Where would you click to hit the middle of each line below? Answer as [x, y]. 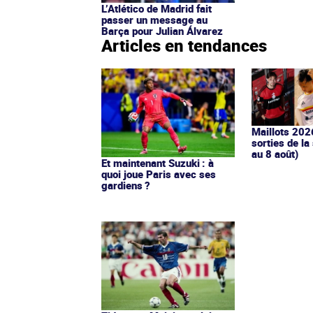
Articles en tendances [184, 46]
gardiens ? [126, 185]
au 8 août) [275, 154]
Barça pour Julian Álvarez [162, 31]
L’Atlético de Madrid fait [156, 9]
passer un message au [154, 20]
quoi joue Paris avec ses [159, 174]
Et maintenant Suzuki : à [158, 163]
